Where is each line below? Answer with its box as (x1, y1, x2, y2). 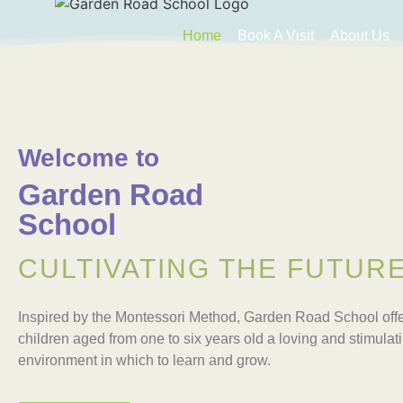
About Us (330, 27, 390, 43)
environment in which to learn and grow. (18, 352, 271, 368)
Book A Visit (237, 27, 315, 43)
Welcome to (18, 143, 159, 172)
